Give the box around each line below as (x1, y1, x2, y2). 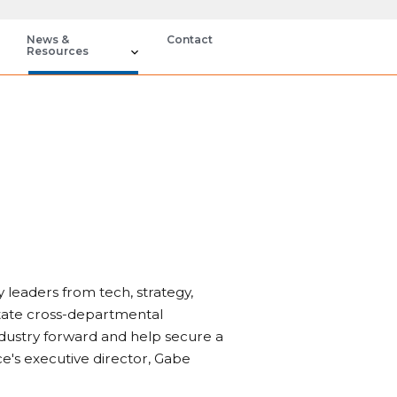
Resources (26, 44, 89, 58)
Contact (167, 33, 213, 46)
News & (26, 33, 69, 46)
